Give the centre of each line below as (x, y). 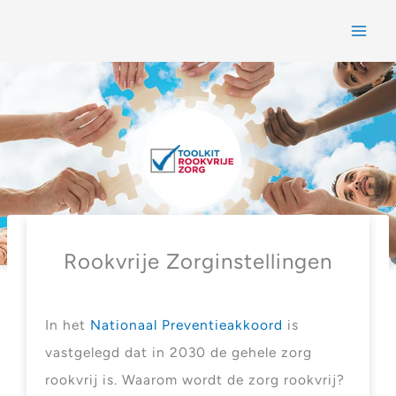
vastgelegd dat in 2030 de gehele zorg (179, 352)
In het (68, 324)
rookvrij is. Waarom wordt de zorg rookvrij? (195, 379)
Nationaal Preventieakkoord (187, 324)
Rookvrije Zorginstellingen (198, 262)
